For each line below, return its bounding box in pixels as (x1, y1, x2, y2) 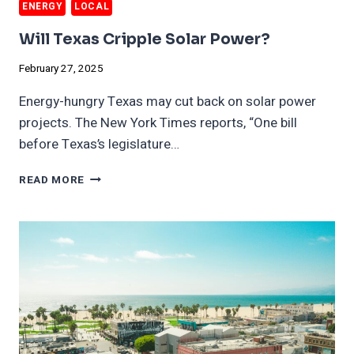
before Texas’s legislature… (19, 134, 179, 155)
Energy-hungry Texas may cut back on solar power (19, 92, 316, 112)
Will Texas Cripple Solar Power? (19, 29, 270, 49)
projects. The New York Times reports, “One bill (19, 113, 297, 134)
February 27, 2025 (19, 61, 104, 77)
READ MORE (19, 172, 85, 189)
